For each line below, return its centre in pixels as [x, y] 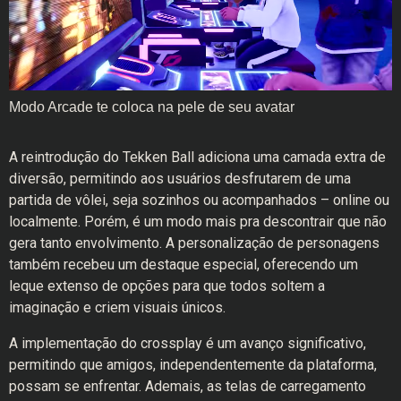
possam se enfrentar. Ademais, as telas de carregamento [188, 387]
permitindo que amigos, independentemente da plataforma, [193, 365]
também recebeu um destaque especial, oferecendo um [183, 265]
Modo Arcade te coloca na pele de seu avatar [152, 107]
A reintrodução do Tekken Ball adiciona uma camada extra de [197, 158]
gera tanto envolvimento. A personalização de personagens [194, 243]
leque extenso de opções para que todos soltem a [167, 286]
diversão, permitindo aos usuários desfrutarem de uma [180, 179]
